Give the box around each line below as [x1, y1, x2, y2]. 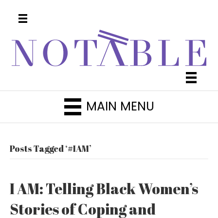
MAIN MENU [86, 98, 154, 115]
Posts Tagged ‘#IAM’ [10, 142, 91, 154]
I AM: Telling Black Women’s [10, 178, 198, 199]
